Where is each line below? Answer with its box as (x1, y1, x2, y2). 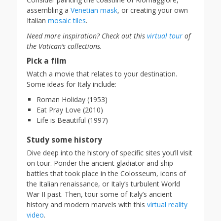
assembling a (27, 5, 71, 15)
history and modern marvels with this (27, 200, 147, 210)
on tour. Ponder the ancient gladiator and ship (27, 158, 173, 168)
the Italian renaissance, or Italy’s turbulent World (27, 179, 180, 189)
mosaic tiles (48, 16, 86, 26)
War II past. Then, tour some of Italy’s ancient (27, 189, 172, 199)
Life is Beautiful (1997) (37, 115, 108, 125)
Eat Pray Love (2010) (37, 105, 103, 115)
